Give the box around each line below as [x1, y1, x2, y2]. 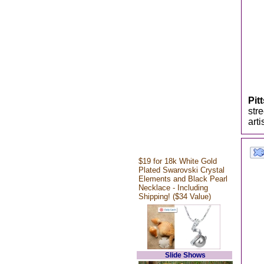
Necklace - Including [138, 183, 208, 192]
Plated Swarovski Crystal [138, 166, 225, 174]
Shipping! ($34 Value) [138, 192, 211, 201]
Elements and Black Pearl [138, 174, 227, 183]
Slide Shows [165, 251, 206, 259]
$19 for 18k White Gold [138, 157, 217, 166]
